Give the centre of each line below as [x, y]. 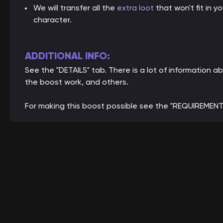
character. [53, 20]
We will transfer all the [75, 8]
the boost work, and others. [77, 82]
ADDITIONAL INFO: [67, 56]
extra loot [135, 8]
